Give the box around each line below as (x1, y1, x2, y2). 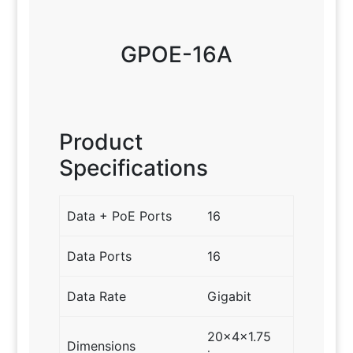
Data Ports (67, 247, 132, 264)
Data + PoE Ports (67, 207, 173, 224)
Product (58, 128, 143, 155)
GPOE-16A (120, 40, 232, 68)
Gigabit (207, 288, 252, 304)
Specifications (58, 154, 208, 181)
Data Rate (67, 288, 127, 304)
